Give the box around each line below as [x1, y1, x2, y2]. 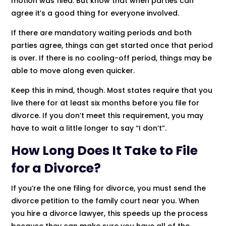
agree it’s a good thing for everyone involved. [11, 8, 180, 18]
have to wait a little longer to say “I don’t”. [11, 123, 167, 133]
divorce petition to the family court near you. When [11, 195, 200, 206]
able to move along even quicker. [11, 65, 135, 76]
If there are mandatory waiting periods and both [11, 27, 192, 38]
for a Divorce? [11, 159, 101, 177]
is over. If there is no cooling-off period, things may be [11, 52, 212, 63]
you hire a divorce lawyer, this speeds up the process [11, 208, 208, 218]
